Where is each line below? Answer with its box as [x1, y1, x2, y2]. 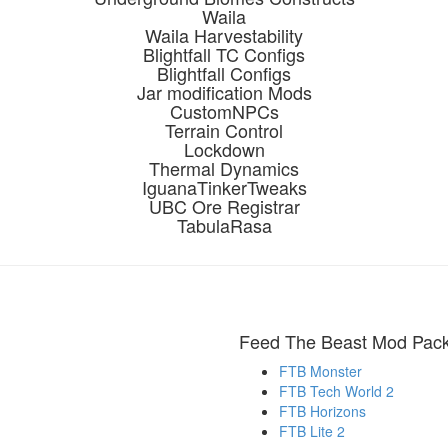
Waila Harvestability [145, 22, 303, 48]
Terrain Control [165, 117, 283, 143]
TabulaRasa [176, 212, 272, 238]
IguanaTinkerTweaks [141, 174, 307, 200]
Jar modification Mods [136, 79, 312, 105]
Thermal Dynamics [149, 155, 299, 181]
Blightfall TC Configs [143, 41, 305, 67]
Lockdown [183, 136, 265, 162]
